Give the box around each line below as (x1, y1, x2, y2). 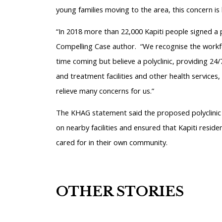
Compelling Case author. (55, 41, 136, 52)
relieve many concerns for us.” (55, 86, 154, 96)
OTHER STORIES (55, 183, 184, 200)
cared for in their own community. (55, 137, 167, 148)
